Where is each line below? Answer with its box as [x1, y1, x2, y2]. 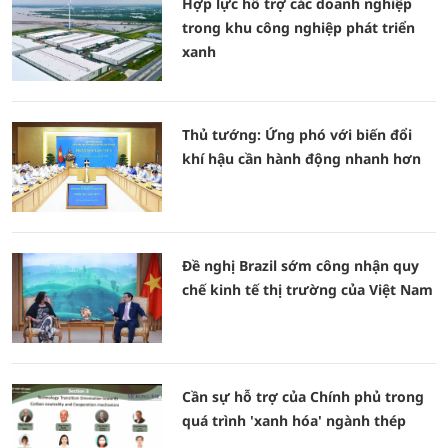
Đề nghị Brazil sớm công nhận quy [182, 256, 419, 275]
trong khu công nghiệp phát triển [182, 18, 415, 37]
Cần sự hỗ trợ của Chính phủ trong [182, 387, 424, 406]
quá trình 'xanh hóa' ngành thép [182, 411, 406, 430]
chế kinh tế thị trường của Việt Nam [182, 280, 433, 299]
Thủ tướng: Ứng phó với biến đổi [182, 125, 412, 144]
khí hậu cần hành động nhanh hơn [182, 149, 421, 168]
